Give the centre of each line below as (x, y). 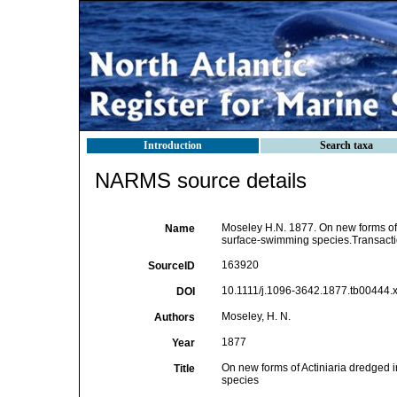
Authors (174, 317)
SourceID (171, 266)
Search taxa (346, 145)
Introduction (173, 145)
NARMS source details (201, 180)
